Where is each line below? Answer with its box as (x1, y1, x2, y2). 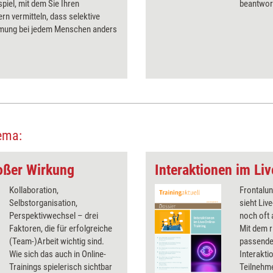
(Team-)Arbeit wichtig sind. (9, 236, 104, 247)
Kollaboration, (9, 185, 58, 196)
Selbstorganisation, (9, 197, 77, 208)
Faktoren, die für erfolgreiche (9, 223, 112, 234)
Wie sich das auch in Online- (9, 249, 106, 260)
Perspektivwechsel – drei (9, 210, 98, 221)
